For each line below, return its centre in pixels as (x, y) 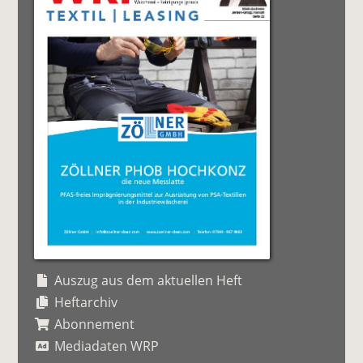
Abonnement (95, 325)
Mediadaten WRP (107, 346)
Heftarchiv (86, 303)
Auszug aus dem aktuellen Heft (149, 281)
